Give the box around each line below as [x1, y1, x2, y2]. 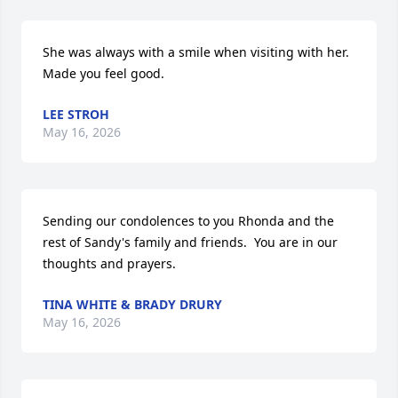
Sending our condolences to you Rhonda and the [43, 212, 334, 229]
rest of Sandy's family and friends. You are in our [43, 234, 338, 251]
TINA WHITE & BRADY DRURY [43, 296, 222, 313]
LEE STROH [43, 106, 109, 123]
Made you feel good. [43, 65, 164, 82]
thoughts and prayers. [43, 255, 176, 272]
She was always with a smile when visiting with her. [43, 44, 349, 60]
